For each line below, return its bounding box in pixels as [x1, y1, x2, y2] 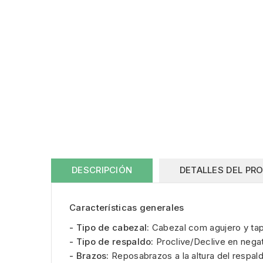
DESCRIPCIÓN [72, 164, 133, 176]
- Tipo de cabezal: [69, 221, 150, 233]
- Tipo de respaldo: [69, 235, 154, 247]
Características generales [69, 201, 184, 213]
